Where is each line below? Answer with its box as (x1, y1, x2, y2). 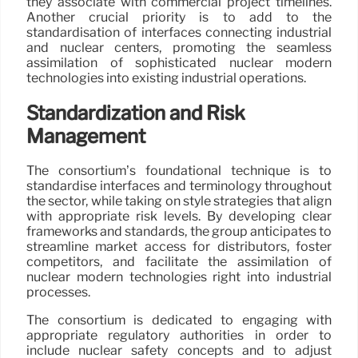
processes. (26, 284, 90, 300)
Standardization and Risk (26, 101, 245, 125)
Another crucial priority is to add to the (26, 9, 332, 25)
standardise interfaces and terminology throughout (26, 178, 332, 194)
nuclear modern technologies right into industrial (26, 269, 332, 285)
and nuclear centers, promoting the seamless (26, 39, 332, 55)
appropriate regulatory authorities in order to (26, 328, 332, 344)
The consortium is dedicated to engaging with (26, 312, 332, 328)
